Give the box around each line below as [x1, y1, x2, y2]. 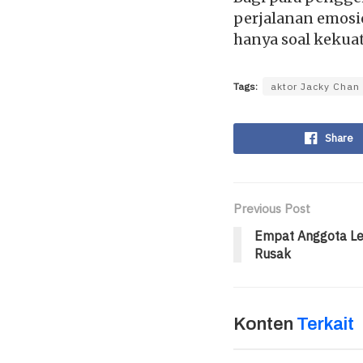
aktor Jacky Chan [271, 79, 360, 92]
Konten [233, 314, 297, 335]
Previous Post [233, 201, 310, 217]
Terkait [297, 314, 354, 335]
